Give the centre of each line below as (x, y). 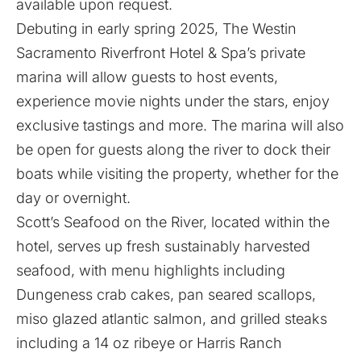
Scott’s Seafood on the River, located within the (173, 222)
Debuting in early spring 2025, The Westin (156, 29)
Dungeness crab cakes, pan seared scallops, (166, 295)
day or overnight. (73, 198)
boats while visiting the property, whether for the (177, 174)
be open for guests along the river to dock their (173, 149)
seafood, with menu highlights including (151, 270)
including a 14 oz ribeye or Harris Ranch (149, 343)
